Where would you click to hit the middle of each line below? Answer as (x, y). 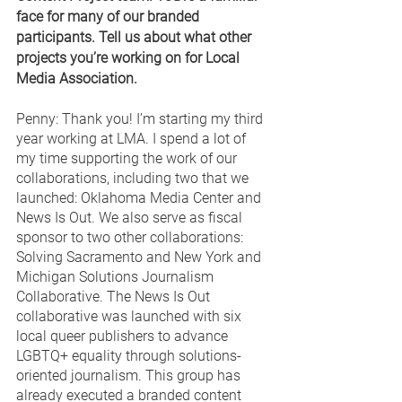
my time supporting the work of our (128, 158)
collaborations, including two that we (134, 178)
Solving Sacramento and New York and (140, 257)
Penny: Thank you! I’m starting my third (141, 118)
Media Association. (79, 78)
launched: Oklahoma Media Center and (140, 197)
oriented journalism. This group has (130, 375)
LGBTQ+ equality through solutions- (129, 355)
